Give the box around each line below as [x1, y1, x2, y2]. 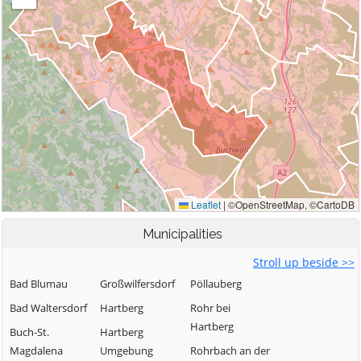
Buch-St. [10, 325, 49, 339]
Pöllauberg [190, 276, 242, 291]
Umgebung [100, 343, 153, 358]
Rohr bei [190, 301, 230, 315]
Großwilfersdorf [100, 276, 175, 291]
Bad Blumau [10, 276, 68, 291]
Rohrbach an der [190, 343, 270, 358]
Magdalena [10, 343, 63, 358]
